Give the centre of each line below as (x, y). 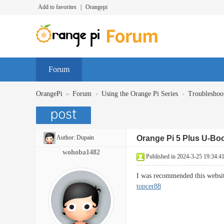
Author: (66, 137)
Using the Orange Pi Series (140, 94)
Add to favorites (57, 7)
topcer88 (149, 186)
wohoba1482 (81, 152)
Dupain (85, 137)
